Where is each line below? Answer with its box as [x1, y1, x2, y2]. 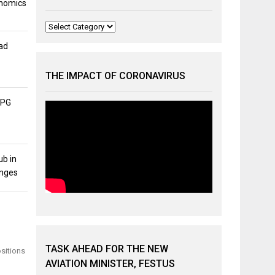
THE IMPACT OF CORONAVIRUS [45, 70, 186, 82]
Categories [45, 21, 84, 31]
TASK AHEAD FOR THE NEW [45, 243, 169, 255]
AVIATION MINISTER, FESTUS [45, 258, 176, 269]
